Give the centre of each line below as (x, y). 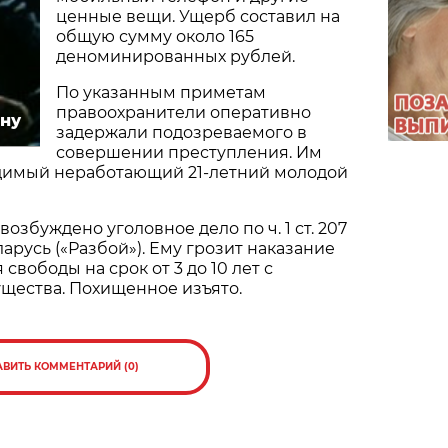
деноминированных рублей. (175, 56)
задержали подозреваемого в (181, 132)
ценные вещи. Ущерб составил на (198, 16)
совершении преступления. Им (189, 152)
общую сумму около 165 (155, 36)
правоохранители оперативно (183, 112)
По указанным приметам (161, 92)
